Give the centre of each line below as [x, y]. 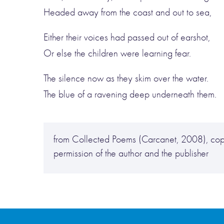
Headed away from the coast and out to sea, [127, 12]
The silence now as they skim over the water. [126, 78]
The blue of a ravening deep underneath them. [130, 94]
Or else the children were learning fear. [117, 53]
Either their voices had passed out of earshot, [127, 37]
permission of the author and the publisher [131, 153]
